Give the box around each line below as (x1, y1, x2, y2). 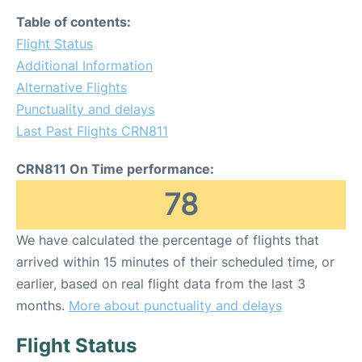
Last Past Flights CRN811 (16, 123, 168, 140)
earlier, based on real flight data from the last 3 (16, 276, 305, 293)
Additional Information (16, 57, 153, 74)
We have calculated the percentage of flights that (16, 232, 319, 249)
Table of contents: (16, 14, 131, 31)
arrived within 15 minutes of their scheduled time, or (16, 254, 335, 271)
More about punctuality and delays (69, 297, 282, 314)
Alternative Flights (16, 79, 127, 96)
